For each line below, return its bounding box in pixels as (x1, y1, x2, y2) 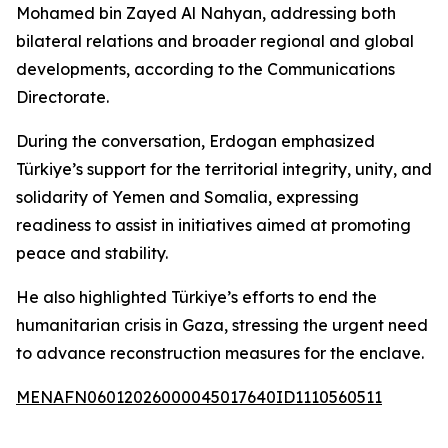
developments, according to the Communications (16, 59, 395, 79)
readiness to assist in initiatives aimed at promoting (16, 215, 411, 235)
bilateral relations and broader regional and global (16, 31, 414, 51)
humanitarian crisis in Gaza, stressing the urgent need (16, 315, 428, 335)
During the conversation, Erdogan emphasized (16, 131, 375, 151)
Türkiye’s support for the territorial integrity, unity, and (16, 159, 432, 179)
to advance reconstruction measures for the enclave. (16, 343, 424, 363)
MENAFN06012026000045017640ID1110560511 (16, 387, 382, 407)
